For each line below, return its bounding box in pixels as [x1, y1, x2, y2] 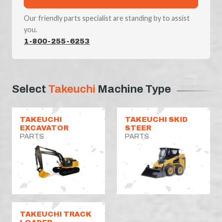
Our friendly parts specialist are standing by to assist [24, 13, 190, 22]
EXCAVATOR [20, 123, 68, 132]
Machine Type [96, 82, 171, 95]
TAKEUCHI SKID [125, 115, 188, 123]
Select [12, 82, 48, 95]
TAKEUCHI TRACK [20, 210, 92, 218]
